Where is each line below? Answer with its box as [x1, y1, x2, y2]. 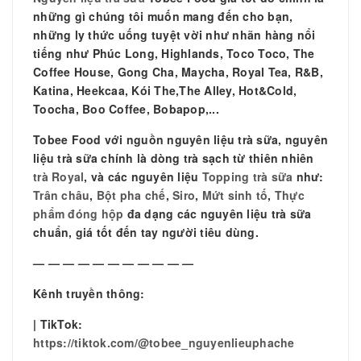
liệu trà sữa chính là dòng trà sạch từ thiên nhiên [33, 149, 314, 166]
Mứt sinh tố [201, 186, 268, 203]
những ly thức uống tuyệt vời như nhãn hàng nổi [33, 26, 316, 43]
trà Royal [33, 168, 85, 185]
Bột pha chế [96, 186, 166, 203]
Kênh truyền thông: [33, 284, 145, 301]
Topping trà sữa [201, 168, 293, 185]
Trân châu [33, 186, 90, 203]
